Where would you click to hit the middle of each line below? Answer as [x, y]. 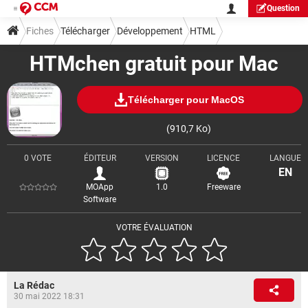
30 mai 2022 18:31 [49, 296]
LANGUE [285, 158]
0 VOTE [38, 158]
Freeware [223, 187]
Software [100, 199]
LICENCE [223, 158]
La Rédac [34, 285]
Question [283, 8]
